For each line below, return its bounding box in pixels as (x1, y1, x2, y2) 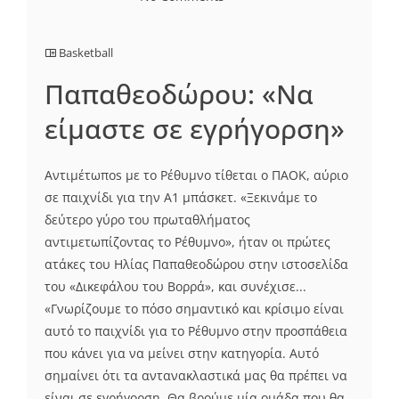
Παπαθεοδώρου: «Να (45, 76, 313, 113)
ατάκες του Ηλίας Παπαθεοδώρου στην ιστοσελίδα (45, 256, 348, 273)
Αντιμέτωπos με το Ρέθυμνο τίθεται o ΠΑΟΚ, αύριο (45, 167, 348, 184)
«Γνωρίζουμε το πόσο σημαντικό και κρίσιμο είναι (45, 300, 344, 318)
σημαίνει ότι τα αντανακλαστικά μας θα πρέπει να (45, 367, 347, 385)
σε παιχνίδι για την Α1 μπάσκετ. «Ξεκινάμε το (45, 189, 317, 207)
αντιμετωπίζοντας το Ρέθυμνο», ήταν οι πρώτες (45, 233, 330, 251)
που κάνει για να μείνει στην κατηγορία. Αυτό (45, 345, 319, 362)
